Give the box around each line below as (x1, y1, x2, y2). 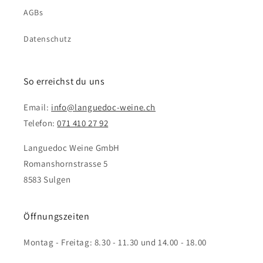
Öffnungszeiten (23, 210, 90, 222)
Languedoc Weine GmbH (23, 142, 120, 153)
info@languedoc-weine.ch (51, 102, 156, 113)
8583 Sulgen (23, 174, 71, 185)
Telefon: (23, 117, 58, 129)
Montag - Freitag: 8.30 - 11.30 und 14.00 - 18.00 (23, 237, 207, 248)
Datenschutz (23, 33, 72, 44)
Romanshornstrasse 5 (23, 158, 108, 169)
